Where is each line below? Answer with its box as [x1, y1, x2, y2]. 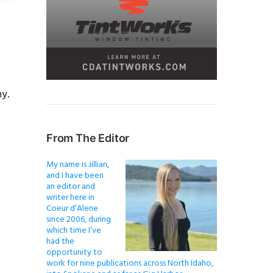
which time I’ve [46, 224, 101, 238]
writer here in [46, 191, 94, 205]
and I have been [46, 169, 104, 183]
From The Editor [46, 132, 130, 145]
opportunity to [46, 246, 102, 260]
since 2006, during [46, 213, 111, 227]
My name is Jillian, [46, 158, 109, 172]
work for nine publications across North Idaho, [46, 257, 213, 271]
